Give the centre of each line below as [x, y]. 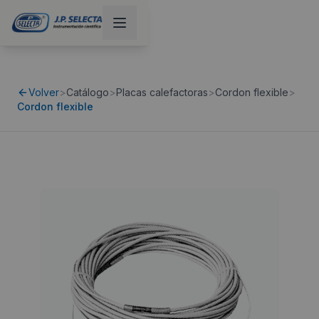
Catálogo [88, 92]
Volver [44, 92]
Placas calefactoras [162, 92]
